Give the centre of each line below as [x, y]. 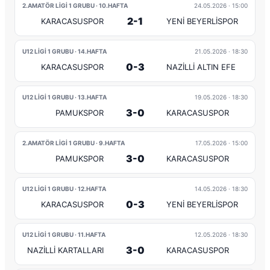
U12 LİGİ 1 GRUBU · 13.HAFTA [64, 97]
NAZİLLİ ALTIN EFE [201, 67]
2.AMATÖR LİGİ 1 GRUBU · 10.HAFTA [75, 5]
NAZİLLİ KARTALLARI [65, 250]
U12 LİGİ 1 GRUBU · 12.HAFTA [64, 189]
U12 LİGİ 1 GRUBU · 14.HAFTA [64, 51]
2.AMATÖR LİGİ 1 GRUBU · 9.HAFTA [74, 143]
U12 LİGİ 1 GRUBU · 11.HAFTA [64, 234]
